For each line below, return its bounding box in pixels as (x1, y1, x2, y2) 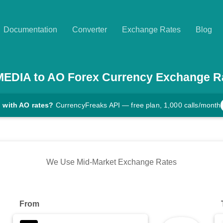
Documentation (3, 25, 57, 34)
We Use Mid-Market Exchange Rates (46, 158, 177, 167)
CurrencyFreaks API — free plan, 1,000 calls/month (55, 101, 221, 109)
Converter (72, 25, 107, 34)
